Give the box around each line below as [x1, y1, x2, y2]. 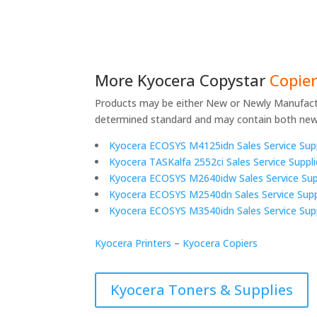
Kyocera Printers [95, 236, 172, 250]
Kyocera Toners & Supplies [110, 279, 294, 299]
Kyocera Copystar [137, 69, 266, 91]
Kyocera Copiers [183, 236, 258, 250]
